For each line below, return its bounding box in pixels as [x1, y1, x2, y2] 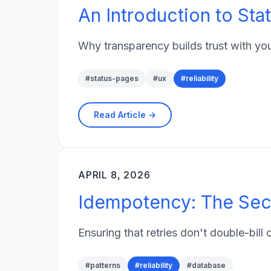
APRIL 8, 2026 [78, 168, 151, 181]
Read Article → [94, 109, 156, 120]
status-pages [90, 74, 139, 83]
